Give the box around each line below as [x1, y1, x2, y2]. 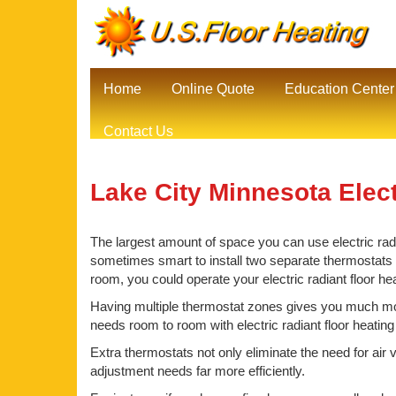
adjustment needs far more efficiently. [90, 363, 305, 378]
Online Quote [171, 81, 255, 96]
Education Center [285, 81, 394, 96]
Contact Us [103, 124, 173, 139]
